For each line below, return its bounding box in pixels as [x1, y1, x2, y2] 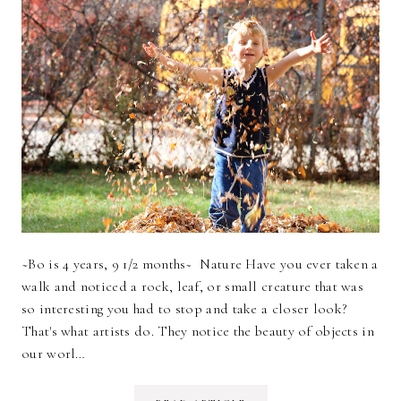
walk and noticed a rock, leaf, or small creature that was [21, 277, 364, 296]
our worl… [21, 345, 86, 363]
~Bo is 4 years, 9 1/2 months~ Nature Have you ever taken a [21, 255, 379, 274]
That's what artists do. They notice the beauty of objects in [21, 322, 374, 341]
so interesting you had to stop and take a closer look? [21, 300, 348, 319]
